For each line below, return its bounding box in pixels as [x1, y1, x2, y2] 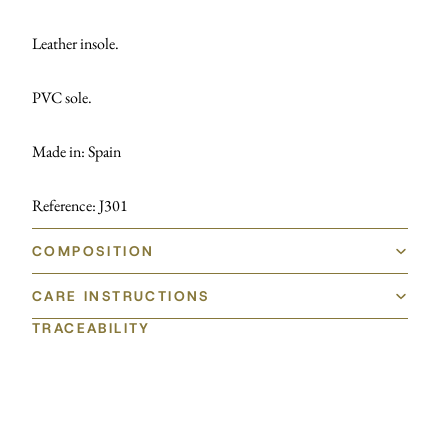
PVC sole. [32, 86, 92, 108]
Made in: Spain [32, 140, 121, 162]
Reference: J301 [32, 194, 128, 216]
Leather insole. [32, 32, 119, 54]
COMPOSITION [32, 241, 155, 260]
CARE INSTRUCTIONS [32, 286, 211, 305]
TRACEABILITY [32, 318, 151, 337]
